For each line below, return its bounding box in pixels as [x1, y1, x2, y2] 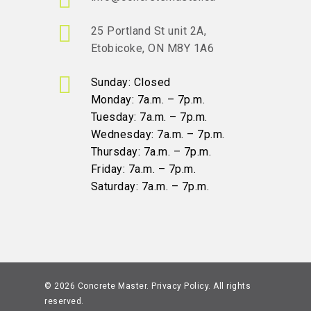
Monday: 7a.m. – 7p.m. [90, 93, 205, 107]
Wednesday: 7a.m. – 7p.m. [90, 128, 225, 142]
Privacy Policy [151, 281, 208, 292]
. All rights [208, 281, 251, 292]
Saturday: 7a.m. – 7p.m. [90, 180, 210, 194]
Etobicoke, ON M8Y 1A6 [90, 42, 215, 56]
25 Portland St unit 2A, [90, 24, 207, 38]
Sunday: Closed [90, 76, 171, 90]
